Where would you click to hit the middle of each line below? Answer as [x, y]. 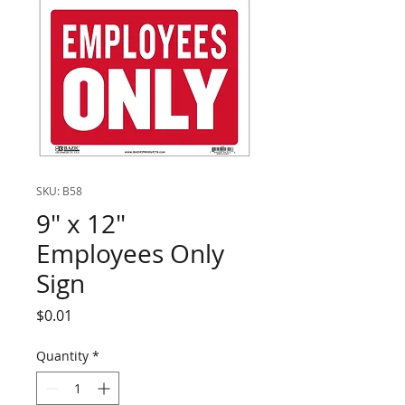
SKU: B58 [59, 191]
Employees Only [130, 254]
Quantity [62, 356]
